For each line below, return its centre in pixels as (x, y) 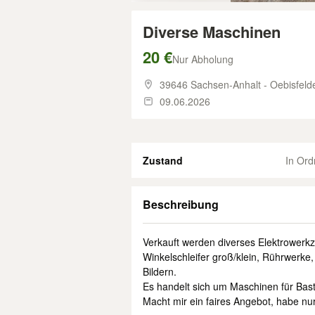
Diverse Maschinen (212, 32)
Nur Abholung (203, 59)
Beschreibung (181, 204)
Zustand (163, 160)
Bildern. (160, 271)
